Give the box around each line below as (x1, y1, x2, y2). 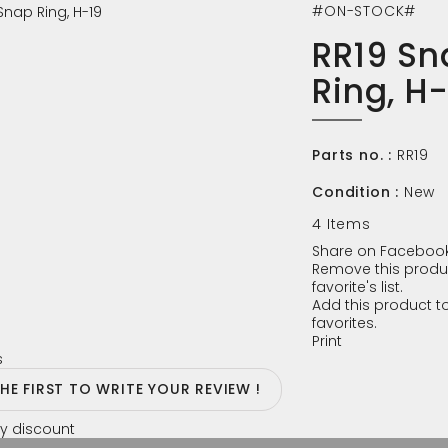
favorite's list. (312, 277, 404, 297)
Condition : (312, 182, 399, 202)
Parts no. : (312, 145, 392, 165)
